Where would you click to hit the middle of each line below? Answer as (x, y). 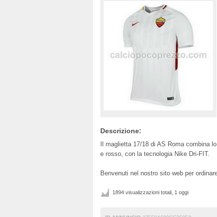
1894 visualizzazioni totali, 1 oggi (150, 192)
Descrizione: (121, 131)
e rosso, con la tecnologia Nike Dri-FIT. (155, 154)
